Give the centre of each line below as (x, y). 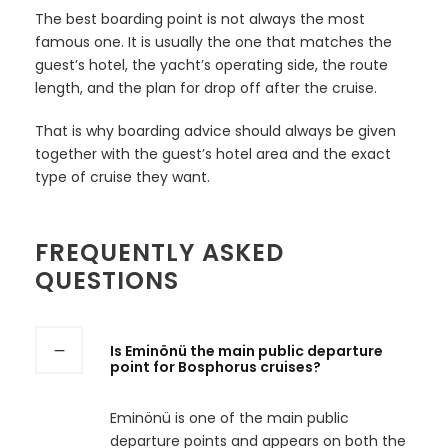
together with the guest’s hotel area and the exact (213, 153)
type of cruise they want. (122, 176)
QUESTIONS (107, 280)
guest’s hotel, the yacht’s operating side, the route (211, 64)
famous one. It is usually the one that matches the (213, 41)
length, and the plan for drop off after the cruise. (206, 87)
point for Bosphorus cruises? (215, 366)
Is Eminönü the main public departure (246, 350)
